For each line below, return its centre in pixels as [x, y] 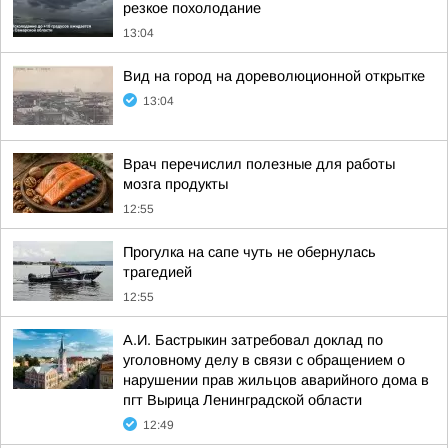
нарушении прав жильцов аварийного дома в [276, 380]
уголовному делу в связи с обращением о [264, 360]
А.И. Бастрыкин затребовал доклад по [253, 340]
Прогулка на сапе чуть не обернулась [249, 252]
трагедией [157, 272]
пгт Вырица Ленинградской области [242, 400]
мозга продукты [175, 184]
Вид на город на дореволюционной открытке [274, 76]
